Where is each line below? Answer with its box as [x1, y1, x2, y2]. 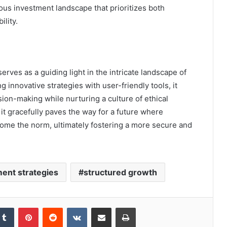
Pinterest [38, 203, 67, 212]
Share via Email [111, 203, 127, 212]
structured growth [83, 167, 157, 178]
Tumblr [14, 203, 35, 212]
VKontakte [87, 203, 119, 212]
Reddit [62, 203, 83, 212]
